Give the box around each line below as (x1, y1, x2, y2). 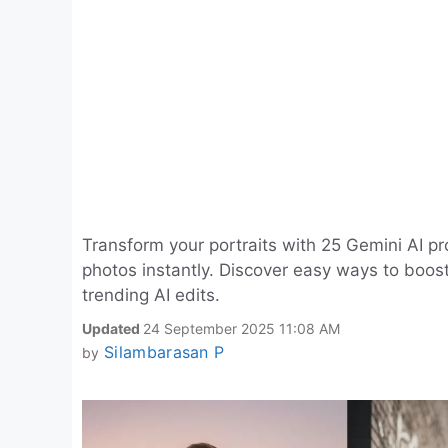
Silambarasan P (103, 342, 225, 362)
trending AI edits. (82, 285, 220, 305)
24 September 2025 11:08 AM (143, 320, 340, 337)
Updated (82, 320, 143, 337)
